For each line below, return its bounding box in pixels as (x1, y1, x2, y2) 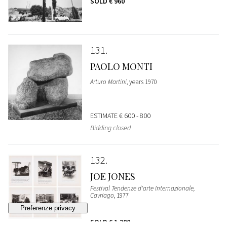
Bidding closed (90, 123, 131, 132)
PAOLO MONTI (90, 60, 153, 72)
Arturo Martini (90, 77, 127, 86)
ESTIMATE (90, 110, 119, 120)
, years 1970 (126, 77, 157, 86)
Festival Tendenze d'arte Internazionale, (90, 183, 195, 193)
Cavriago (90, 191, 114, 200)
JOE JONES (90, 170, 135, 182)
